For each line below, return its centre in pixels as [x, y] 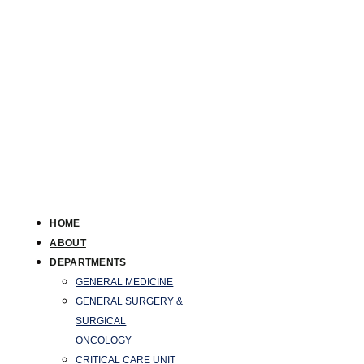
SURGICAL [101, 321]
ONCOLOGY [104, 340]
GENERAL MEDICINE [125, 282]
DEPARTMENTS [88, 262]
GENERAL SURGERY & [130, 301]
